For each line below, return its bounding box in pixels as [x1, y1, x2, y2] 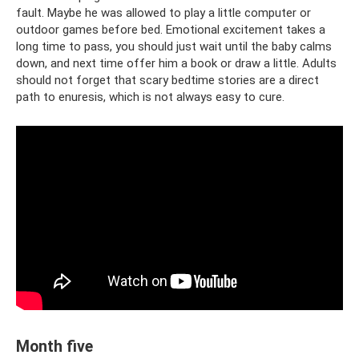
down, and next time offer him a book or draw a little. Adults [16, 55, 337, 71]
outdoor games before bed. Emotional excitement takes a [16, 22, 325, 37]
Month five [16, 337, 93, 356]
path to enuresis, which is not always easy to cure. [16, 89, 284, 104]
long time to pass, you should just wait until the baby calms [16, 38, 332, 54]
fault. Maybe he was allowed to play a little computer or [16, 5, 311, 20]
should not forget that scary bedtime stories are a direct [16, 72, 319, 87]
